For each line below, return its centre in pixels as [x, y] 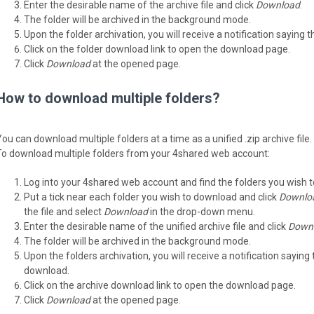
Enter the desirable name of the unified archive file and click [156, 226]
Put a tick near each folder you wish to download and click [151, 197]
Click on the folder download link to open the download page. [157, 49]
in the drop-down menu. [202, 211]
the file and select [64, 211]
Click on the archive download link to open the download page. [160, 285]
